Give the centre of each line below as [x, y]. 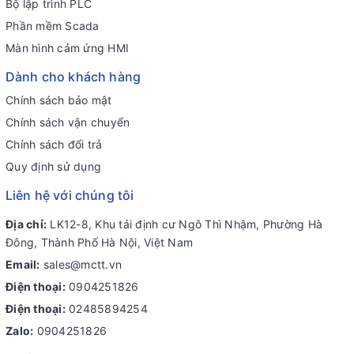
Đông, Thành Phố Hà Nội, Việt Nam [99, 243]
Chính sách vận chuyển [68, 122]
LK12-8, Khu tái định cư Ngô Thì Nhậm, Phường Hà [185, 224]
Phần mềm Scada [53, 26]
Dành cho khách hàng [73, 77]
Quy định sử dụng [53, 167]
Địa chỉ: [26, 224]
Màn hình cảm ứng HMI [67, 48]
